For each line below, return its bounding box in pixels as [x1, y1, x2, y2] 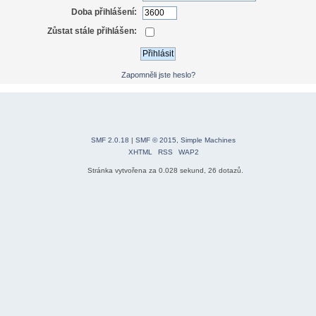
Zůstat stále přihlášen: [47, 25, 138, 36]
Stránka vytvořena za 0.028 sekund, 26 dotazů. [87, 166, 243, 175]
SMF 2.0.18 [91, 136, 129, 145]
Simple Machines [181, 136, 236, 145]
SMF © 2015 [135, 136, 176, 145]
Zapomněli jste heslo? [121, 70, 195, 79]
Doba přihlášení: [71, 7, 138, 18]
